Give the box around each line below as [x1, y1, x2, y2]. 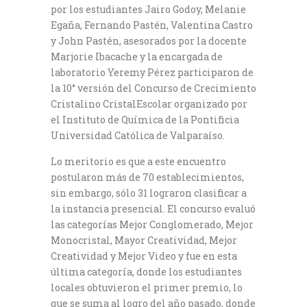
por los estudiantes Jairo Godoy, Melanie [51, 3, 246, 16]
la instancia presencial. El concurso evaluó [51, 202, 256, 215]
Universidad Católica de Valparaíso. [51, 129, 225, 142]
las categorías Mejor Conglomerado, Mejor [51, 218, 254, 231]
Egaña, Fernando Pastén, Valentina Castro [51, 19, 253, 32]
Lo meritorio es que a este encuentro [51, 155, 226, 168]
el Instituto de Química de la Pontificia [51, 113, 239, 126]
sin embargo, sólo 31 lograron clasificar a [51, 186, 247, 199]
